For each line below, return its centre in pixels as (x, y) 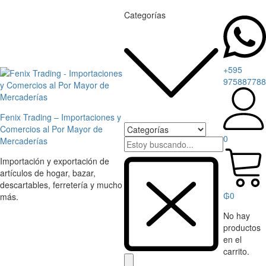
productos (242, 228)
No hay (237, 216)
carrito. (236, 251)
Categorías (145, 15)
